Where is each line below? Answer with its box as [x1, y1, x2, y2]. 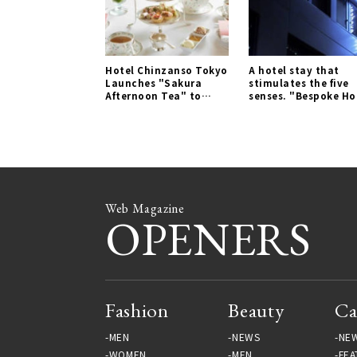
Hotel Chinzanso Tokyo [105, 63, 228, 76]
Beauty [228, 296, 284, 323]
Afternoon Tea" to [105, 88, 202, 102]
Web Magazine [105, 199, 185, 217]
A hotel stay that [249, 63, 339, 76]
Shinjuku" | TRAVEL [249, 101, 350, 115]
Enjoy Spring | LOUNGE [105, 101, 223, 115]
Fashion [105, 296, 169, 323]
